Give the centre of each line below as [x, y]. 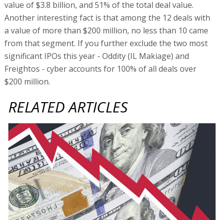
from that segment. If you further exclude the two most [106, 43]
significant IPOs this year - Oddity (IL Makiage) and [96, 56]
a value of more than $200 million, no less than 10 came [106, 30]
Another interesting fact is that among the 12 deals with [107, 17]
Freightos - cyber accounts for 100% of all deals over [100, 69]
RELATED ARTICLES [68, 107]
